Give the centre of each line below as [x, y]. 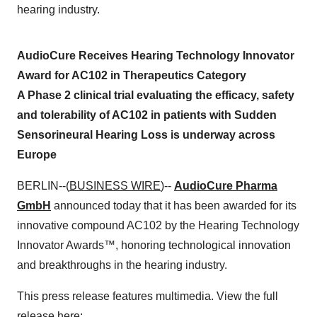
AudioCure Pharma [226, 186]
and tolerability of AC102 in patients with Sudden [147, 115]
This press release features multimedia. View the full [148, 296]
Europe [37, 155]
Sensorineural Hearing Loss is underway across [146, 135]
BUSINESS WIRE [115, 186]
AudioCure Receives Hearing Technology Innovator [156, 56]
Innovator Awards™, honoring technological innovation [154, 245]
